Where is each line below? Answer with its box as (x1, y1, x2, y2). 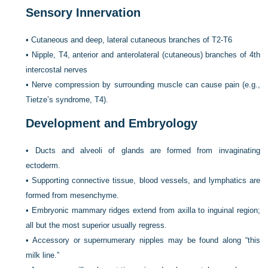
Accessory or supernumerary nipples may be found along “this (32, 236, 260, 245)
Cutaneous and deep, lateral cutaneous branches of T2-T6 (31, 35, 233, 44)
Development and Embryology (26, 117, 198, 130)
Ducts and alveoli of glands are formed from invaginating (35, 146, 260, 155)
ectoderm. (26, 161, 61, 170)
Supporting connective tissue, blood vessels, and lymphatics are (32, 176, 260, 185)
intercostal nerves (26, 65, 88, 74)
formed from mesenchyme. (26, 191, 120, 200)
